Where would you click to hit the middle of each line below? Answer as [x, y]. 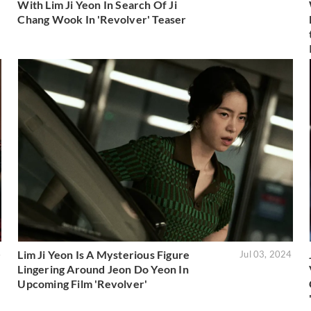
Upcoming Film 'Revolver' [83, 284]
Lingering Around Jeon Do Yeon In [103, 269]
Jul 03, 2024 [266, 254]
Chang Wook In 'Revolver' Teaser [102, 19]
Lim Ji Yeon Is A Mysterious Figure [104, 255]
